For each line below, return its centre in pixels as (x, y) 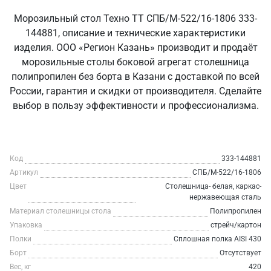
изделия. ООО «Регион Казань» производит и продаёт (135, 47)
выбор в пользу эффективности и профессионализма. (135, 106)
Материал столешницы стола (60, 211)
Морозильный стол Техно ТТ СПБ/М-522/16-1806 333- (135, 18)
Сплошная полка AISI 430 (217, 239)
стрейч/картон (236, 225)
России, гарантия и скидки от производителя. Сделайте (135, 91)
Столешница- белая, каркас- (213, 186)
